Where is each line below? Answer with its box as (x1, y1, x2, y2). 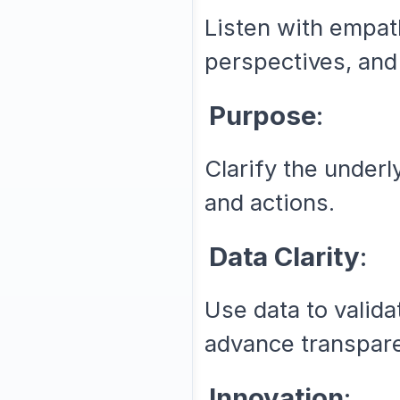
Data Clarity (208, 240, 360, 273)
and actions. (204, 188, 335, 217)
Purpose (208, 99, 316, 132)
